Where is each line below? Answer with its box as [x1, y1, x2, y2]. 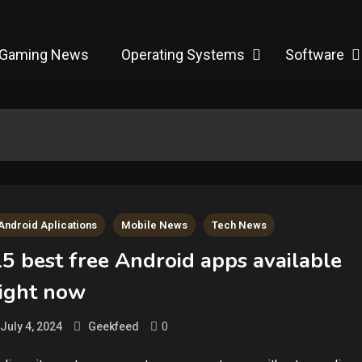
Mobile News [121, 219, 188, 232]
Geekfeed [88, 320, 140, 334]
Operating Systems [120, 46, 245, 64]
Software [284, 46, 344, 64]
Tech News [212, 219, 267, 232]
